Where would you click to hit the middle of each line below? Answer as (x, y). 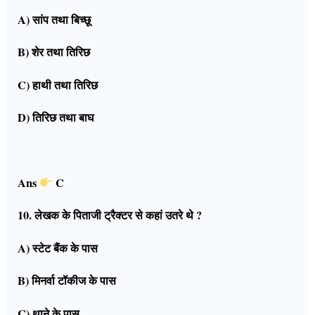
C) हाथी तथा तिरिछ (58, 85)
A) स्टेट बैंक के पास (58, 248)
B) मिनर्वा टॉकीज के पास (67, 281)
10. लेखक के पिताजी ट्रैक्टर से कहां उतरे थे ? (110, 216)
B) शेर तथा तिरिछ (54, 52)
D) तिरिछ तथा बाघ (56, 118)
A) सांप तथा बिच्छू (54, 19)
